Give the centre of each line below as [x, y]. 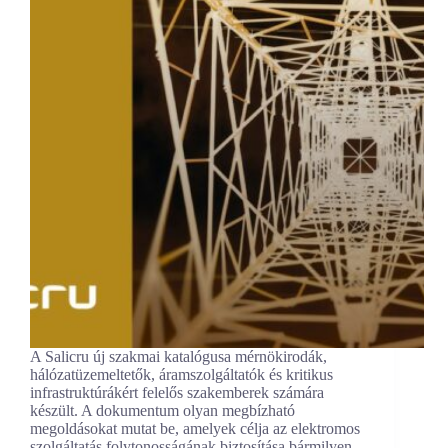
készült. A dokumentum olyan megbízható [162, 411]
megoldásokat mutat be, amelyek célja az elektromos [195, 429]
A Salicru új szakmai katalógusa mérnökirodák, [178, 357]
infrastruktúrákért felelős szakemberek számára [177, 393]
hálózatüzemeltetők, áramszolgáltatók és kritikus [181, 375]
